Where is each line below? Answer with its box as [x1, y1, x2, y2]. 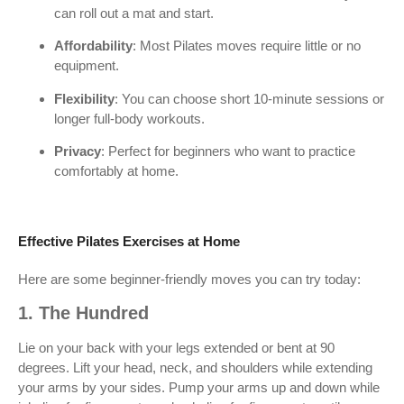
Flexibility [54, 90, 115, 106]
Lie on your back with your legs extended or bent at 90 [18, 340, 335, 356]
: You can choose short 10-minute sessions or [115, 90, 384, 106]
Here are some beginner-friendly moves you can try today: [18, 271, 361, 287]
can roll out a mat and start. [54, 5, 214, 22]
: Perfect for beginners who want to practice [101, 143, 355, 160]
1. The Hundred [18, 303, 149, 324]
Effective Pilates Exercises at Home [18, 234, 240, 249]
